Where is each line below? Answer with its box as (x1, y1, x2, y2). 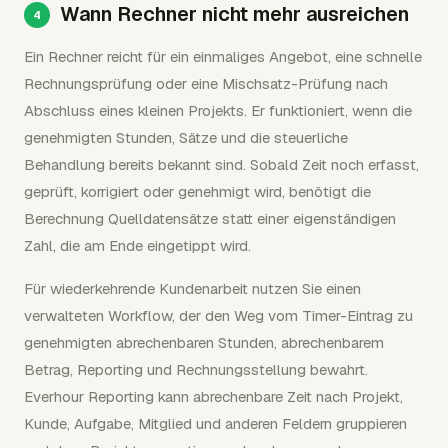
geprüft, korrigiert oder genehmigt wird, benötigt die (24, 182, 371, 201)
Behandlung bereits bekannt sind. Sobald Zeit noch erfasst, (24, 155, 419, 174)
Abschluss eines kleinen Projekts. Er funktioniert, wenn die (24, 101, 412, 120)
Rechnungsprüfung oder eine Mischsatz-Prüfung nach (24, 74, 388, 93)
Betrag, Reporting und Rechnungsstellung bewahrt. (24, 360, 368, 379)
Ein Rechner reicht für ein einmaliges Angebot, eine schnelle (24, 47, 422, 66)
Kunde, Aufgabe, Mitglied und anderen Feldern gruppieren (24, 414, 407, 433)
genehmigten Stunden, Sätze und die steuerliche (24, 128, 348, 147)
